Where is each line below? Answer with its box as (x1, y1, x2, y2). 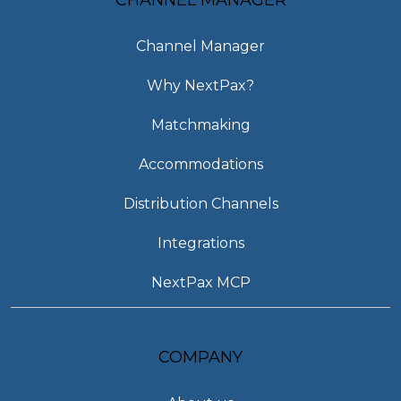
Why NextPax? (147, 76, 254, 94)
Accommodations (138, 155, 263, 173)
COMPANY (158, 346, 243, 367)
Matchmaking (150, 115, 251, 133)
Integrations (157, 234, 244, 252)
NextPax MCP (150, 273, 251, 291)
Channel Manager (136, 37, 265, 55)
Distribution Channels (123, 194, 278, 212)
